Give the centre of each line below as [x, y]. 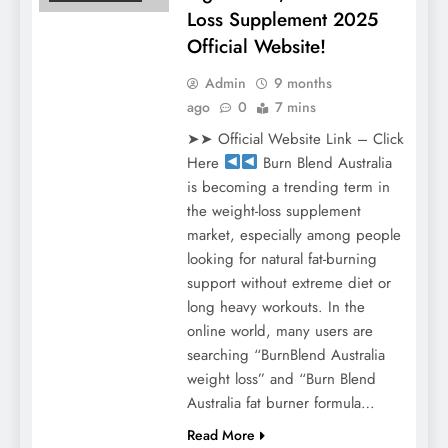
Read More [220, 434]
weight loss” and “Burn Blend [281, 378]
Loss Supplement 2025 [282, 19]
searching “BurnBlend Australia [285, 354]
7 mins [295, 106]
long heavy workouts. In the [275, 306]
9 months [302, 82]
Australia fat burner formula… [280, 402]
